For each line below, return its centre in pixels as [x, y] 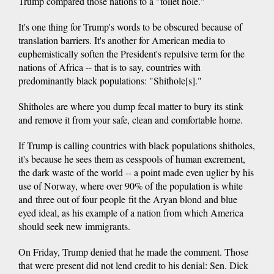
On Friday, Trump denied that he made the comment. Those [133, 251]
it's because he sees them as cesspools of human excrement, [132, 158]
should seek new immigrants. [74, 226]
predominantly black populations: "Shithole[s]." [110, 80]
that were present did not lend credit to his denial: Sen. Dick [133, 265]
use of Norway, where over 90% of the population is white [131, 185]
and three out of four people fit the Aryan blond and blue [128, 199]
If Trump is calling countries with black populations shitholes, [137, 145]
